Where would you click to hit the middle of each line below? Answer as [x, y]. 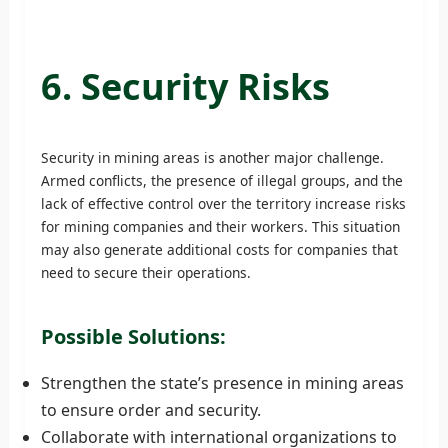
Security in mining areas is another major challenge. [212, 157]
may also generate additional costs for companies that [219, 249]
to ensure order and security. [150, 409]
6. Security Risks [185, 86]
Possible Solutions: [133, 336]
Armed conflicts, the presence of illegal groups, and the [221, 180]
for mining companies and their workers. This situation [220, 226]
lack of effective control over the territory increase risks [223, 203]
